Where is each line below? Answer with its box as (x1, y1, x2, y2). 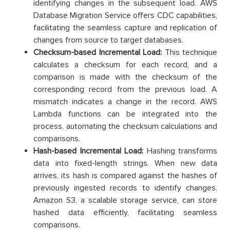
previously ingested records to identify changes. (33, 182, 217, 193)
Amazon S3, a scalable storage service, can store (33, 195, 217, 205)
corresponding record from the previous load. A (33, 84, 217, 94)
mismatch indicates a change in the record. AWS (33, 96, 217, 107)
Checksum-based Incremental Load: (33, 47, 162, 57)
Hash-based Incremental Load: (33, 145, 143, 156)
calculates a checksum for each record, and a (33, 59, 217, 70)
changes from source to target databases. (33, 34, 183, 45)
